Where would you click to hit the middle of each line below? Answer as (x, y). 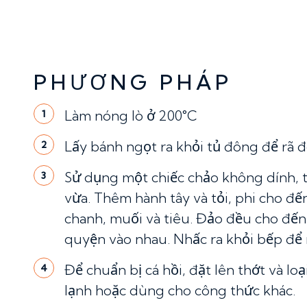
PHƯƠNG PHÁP (133, 82)
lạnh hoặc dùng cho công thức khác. (180, 290)
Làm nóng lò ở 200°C (131, 115)
